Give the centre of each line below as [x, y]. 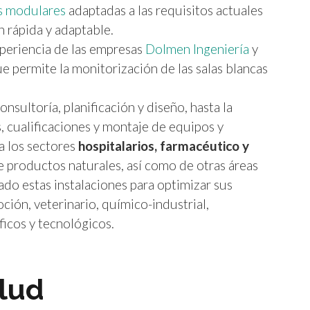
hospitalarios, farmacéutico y [164, 145]
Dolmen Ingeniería [197, 48]
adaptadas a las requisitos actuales [164, 10]
